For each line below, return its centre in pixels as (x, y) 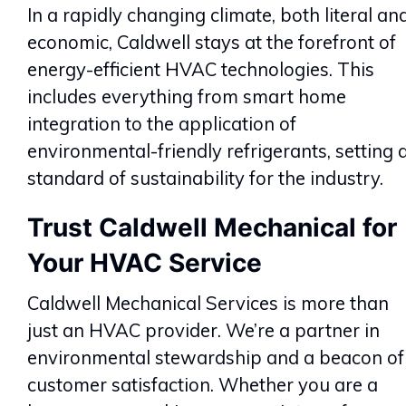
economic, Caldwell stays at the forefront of (212, 42)
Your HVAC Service (145, 262)
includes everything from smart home (187, 96)
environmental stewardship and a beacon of (216, 357)
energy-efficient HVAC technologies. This (201, 69)
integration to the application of (162, 123)
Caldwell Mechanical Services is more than (208, 303)
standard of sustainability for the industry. (205, 178)
